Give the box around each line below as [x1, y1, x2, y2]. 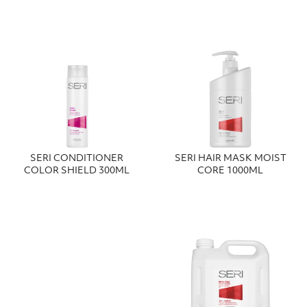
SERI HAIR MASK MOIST [174, 153, 286, 163]
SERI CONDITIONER [30, 153, 123, 163]
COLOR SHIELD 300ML [24, 166, 130, 175]
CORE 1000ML [197, 166, 263, 175]
